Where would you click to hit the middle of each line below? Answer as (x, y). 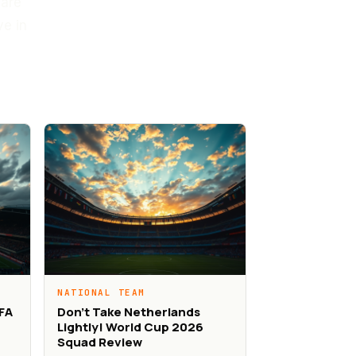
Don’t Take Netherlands (129, 311)
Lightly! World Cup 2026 (130, 327)
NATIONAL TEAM (102, 292)
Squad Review (100, 342)
